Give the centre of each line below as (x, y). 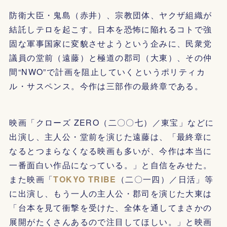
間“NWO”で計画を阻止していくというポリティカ (107, 72)
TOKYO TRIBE (85, 179)
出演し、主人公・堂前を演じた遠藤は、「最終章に (111, 137)
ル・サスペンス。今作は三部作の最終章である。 (106, 86)
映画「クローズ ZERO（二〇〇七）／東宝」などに (112, 123)
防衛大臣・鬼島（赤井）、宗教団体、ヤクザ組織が (111, 15)
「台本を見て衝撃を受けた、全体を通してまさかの (111, 208)
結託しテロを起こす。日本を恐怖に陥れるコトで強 (111, 29)
